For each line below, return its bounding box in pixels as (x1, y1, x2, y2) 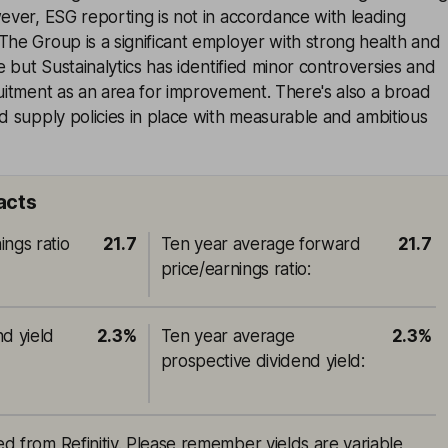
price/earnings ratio (160, 259, 308, 279)
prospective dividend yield (160, 351, 362, 371)
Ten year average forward (160, 234, 361, 254)
